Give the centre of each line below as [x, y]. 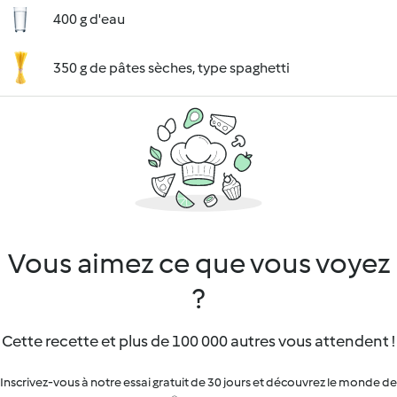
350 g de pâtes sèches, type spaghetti [171, 68]
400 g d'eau [89, 19]
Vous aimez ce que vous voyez [198, 263]
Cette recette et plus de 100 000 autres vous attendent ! [198, 341]
